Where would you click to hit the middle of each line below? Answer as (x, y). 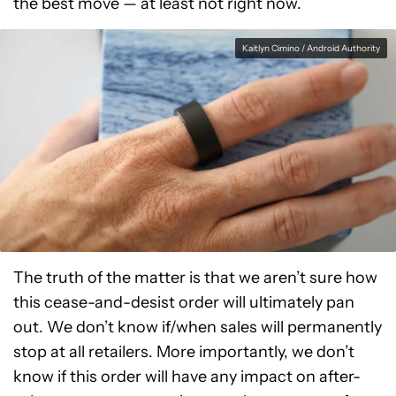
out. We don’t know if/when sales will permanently (198, 327)
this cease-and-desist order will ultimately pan (184, 303)
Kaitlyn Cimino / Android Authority (311, 49)
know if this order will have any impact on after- (187, 377)
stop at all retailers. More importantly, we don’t (184, 352)
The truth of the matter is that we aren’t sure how (195, 278)
